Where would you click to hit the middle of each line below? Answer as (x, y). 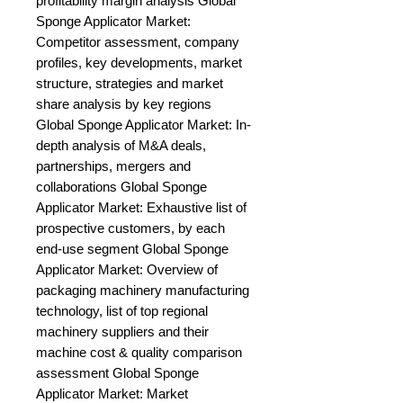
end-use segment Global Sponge (132, 249)
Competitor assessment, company (138, 42)
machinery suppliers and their (122, 332)
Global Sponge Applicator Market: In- (143, 125)
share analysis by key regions (124, 104)
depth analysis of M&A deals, (121, 146)
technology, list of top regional (122, 311)
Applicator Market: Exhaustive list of (141, 208)
